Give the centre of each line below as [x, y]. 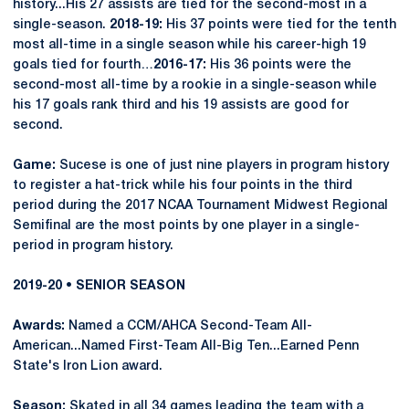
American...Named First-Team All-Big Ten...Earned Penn [186, 346]
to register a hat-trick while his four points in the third [183, 186]
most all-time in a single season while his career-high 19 [189, 45]
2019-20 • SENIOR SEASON [99, 286]
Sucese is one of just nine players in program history [222, 166]
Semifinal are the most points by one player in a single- [186, 226]
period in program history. [93, 246]
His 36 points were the [279, 65]
